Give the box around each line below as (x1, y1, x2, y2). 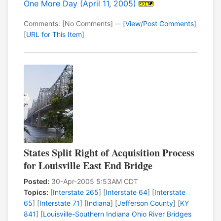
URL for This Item (26, 30, 82, 39)
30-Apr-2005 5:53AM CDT (49, 177, 138, 186)
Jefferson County (117, 199, 173, 208)
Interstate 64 (106, 188, 147, 197)
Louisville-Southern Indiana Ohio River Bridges (43, 210, 191, 219)
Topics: (24, 188, 48, 197)
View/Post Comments (125, 19, 194, 28)
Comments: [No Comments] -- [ (24, 19, 125, 28)
